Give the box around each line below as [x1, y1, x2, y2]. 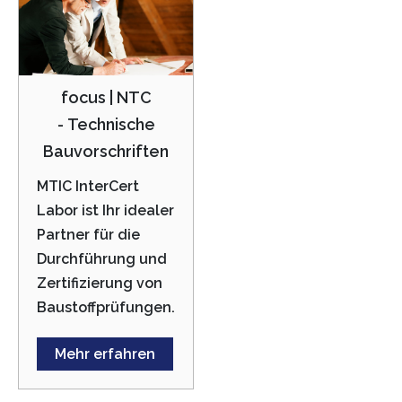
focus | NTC [60, 88, 152, 107]
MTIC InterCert [37, 178, 139, 195]
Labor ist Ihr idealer [37, 202, 174, 219]
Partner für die [37, 226, 140, 243]
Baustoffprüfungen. [37, 299, 175, 316]
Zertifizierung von [37, 275, 162, 292]
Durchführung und [37, 250, 167, 267]
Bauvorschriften [43, 142, 169, 161]
